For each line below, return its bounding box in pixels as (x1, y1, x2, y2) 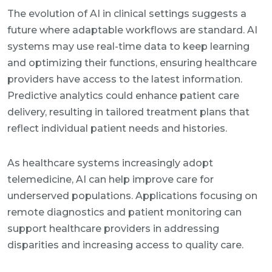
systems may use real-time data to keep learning (7, 41, 250, 52)
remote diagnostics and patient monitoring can (7, 206, 242, 218)
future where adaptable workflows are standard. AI (7, 24, 257, 36)
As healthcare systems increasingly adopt (7, 157, 213, 169)
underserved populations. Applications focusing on (7, 190, 257, 202)
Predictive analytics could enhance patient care (7, 90, 239, 101)
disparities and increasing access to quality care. (7, 239, 243, 251)
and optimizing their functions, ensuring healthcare (7, 57, 257, 69)
